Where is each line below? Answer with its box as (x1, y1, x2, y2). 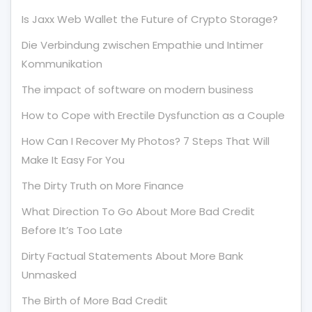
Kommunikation (22, 56, 102, 71)
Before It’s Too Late (22, 223, 123, 237)
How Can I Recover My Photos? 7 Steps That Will (22, 134, 270, 148)
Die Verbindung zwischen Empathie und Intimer (22, 38, 263, 52)
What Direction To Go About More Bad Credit (22, 204, 255, 219)
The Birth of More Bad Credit (22, 293, 168, 308)
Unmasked (22, 267, 77, 282)
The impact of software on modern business (22, 82, 253, 97)
